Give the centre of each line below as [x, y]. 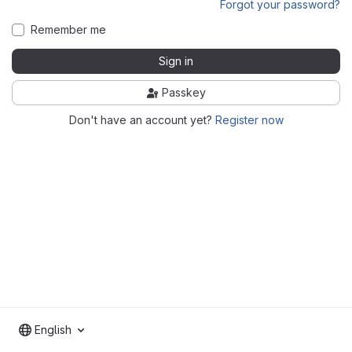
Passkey [184, 92]
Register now [249, 119]
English [53, 330]
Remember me [68, 29]
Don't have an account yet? [142, 119]
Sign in [176, 60]
